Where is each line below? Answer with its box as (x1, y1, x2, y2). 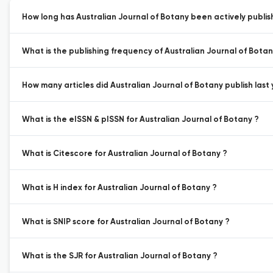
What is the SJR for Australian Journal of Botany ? (22, 252, 218, 260)
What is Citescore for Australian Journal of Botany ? (22, 150, 227, 158)
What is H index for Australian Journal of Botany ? (22, 184, 217, 192)
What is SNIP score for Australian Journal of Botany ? (22, 218, 230, 226)
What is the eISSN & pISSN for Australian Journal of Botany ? (22, 116, 259, 124)
